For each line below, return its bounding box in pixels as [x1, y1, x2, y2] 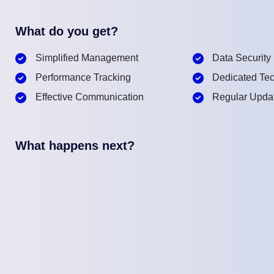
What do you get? [15, 24, 118, 38]
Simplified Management [35, 52, 138, 63]
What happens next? [15, 138, 135, 152]
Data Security [212, 52, 271, 63]
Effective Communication [35, 91, 144, 102]
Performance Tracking [35, 72, 131, 83]
